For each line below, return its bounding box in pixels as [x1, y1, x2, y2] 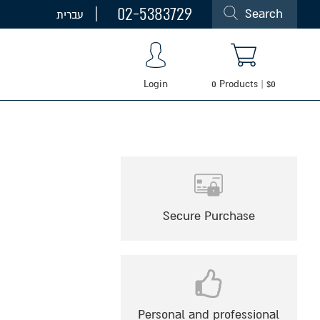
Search [245, 6, 283, 21]
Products [219, 77, 258, 90]
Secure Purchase [162, 209, 255, 224]
